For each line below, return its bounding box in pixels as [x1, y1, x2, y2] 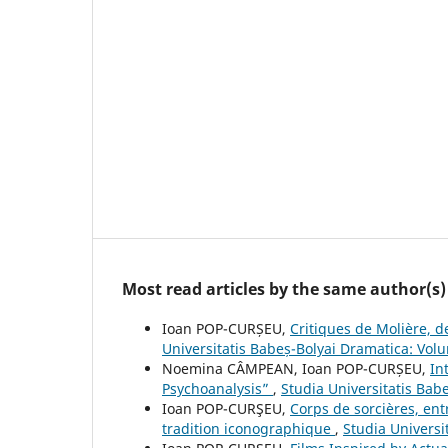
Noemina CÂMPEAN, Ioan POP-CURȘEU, [162, 359, 430, 379]
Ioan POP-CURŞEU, [162, 399, 290, 419]
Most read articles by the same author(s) [122, 278, 446, 301]
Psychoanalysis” [162, 379, 273, 399]
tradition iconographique [162, 419, 335, 439]
